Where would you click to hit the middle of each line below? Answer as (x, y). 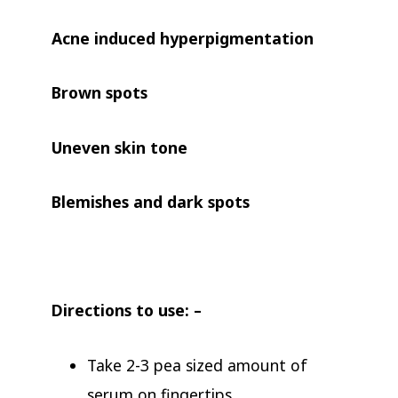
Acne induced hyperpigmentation (182, 39)
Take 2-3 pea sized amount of (197, 365)
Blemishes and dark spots (150, 201)
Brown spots (99, 93)
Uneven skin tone (119, 147)
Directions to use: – (126, 310)
